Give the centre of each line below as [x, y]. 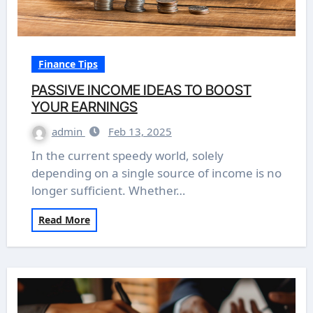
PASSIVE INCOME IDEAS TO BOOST [141, 90]
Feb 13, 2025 [140, 131]
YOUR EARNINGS [84, 107]
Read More [64, 220]
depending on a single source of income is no [156, 173]
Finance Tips [68, 64]
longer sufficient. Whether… [108, 190]
